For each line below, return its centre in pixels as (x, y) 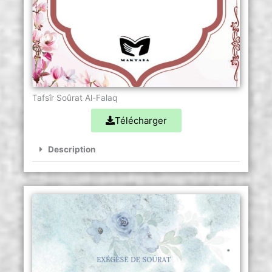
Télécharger (141, 121)
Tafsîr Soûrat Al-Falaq (74, 98)
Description (72, 150)
